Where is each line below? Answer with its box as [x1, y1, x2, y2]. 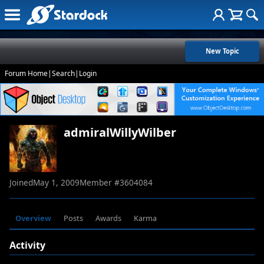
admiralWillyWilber [64, 124, 176, 141]
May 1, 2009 [33, 177, 80, 189]
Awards [95, 213, 121, 224]
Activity [9, 239, 45, 252]
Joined [9, 177, 33, 189]
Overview [15, 213, 52, 224]
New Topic [205, 47, 239, 55]
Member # [80, 177, 120, 189]
